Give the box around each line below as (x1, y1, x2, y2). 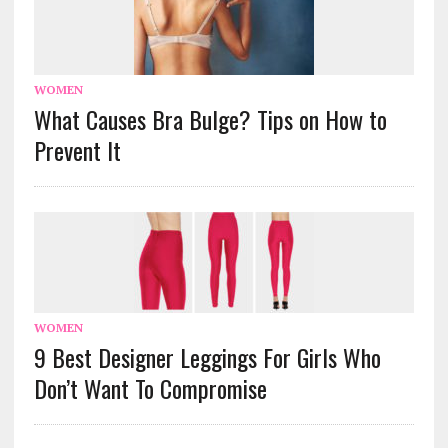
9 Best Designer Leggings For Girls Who (33, 339, 381, 376)
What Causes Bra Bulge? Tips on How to (33, 101, 387, 138)
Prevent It (33, 132, 121, 169)
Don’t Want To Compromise (33, 370, 267, 407)
